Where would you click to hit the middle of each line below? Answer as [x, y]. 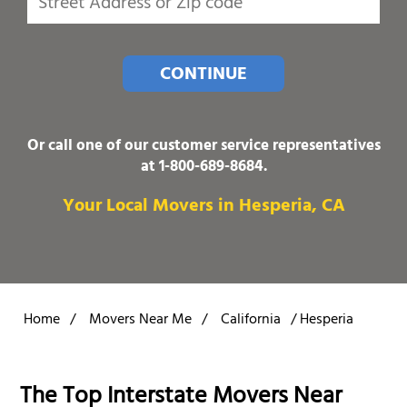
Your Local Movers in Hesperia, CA [203, 207]
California [251, 321]
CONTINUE [203, 75]
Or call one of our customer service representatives [203, 147]
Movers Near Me [140, 321]
